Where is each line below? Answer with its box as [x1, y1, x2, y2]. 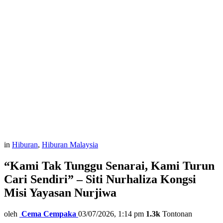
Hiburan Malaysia [42, 140, 98, 149]
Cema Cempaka [21, 209, 76, 218]
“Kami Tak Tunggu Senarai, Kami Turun [4, 159, 215, 172]
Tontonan [160, 209, 192, 218]
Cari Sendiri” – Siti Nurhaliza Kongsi [4, 172, 196, 186]
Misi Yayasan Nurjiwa [4, 186, 116, 199]
